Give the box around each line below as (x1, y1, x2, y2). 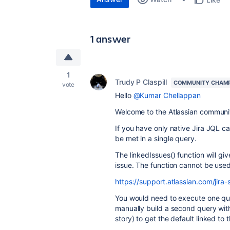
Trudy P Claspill (115, 78, 167, 86)
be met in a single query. (115, 134, 197, 143)
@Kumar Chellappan (133, 91, 201, 100)
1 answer (90, 32, 131, 46)
